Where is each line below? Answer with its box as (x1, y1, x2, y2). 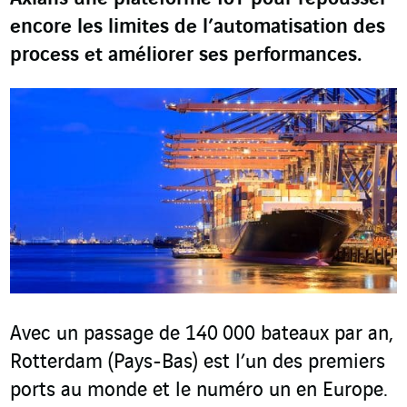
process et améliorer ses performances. (10, 45, 362, 66)
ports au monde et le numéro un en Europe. (10, 380, 388, 402)
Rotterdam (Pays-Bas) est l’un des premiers (10, 352, 385, 374)
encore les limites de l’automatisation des (10, 16, 385, 38)
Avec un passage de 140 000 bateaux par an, (10, 323, 393, 346)
